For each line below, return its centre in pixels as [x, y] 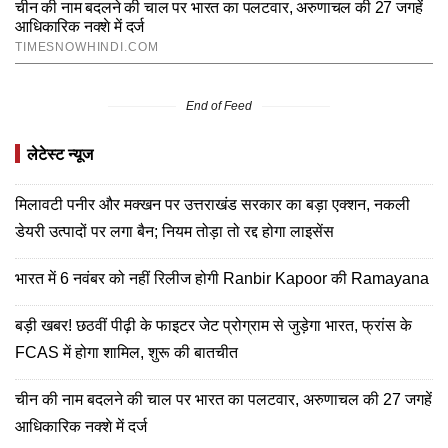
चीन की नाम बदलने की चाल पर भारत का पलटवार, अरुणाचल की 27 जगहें [223, 399]
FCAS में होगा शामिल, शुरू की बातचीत [126, 352]
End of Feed [219, 105]
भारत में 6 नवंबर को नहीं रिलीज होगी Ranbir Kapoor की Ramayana [222, 278]
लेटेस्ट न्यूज [60, 154]
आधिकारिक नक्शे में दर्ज [81, 426]
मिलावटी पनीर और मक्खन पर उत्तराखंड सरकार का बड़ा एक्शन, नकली [212, 204]
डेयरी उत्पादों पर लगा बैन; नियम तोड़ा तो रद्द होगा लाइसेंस [174, 231]
